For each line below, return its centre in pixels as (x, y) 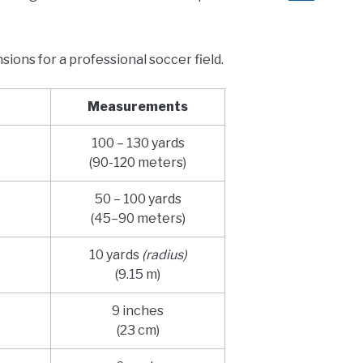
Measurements (138, 107)
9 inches (138, 311)
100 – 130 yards (138, 143)
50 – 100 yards (138, 199)
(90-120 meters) (138, 163)
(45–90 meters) (138, 219)
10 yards (115, 255)
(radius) (164, 255)
